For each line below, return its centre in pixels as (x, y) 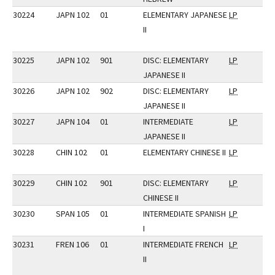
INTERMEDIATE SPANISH (184, 214)
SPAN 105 (73, 214)
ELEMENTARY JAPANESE (185, 15)
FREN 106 (72, 244)
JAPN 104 (73, 122)
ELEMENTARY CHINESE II (184, 152)
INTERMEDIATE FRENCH (183, 244)
